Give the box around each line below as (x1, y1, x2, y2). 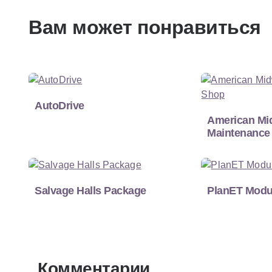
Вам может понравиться (29, 16, 261, 38)
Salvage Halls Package (35, 184, 146, 197)
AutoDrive (35, 99, 84, 112)
